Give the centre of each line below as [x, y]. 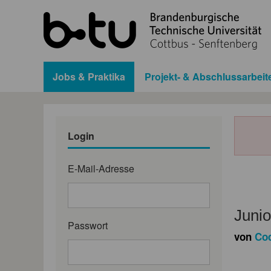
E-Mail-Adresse [101, 168]
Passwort [88, 225]
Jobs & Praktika [89, 76]
